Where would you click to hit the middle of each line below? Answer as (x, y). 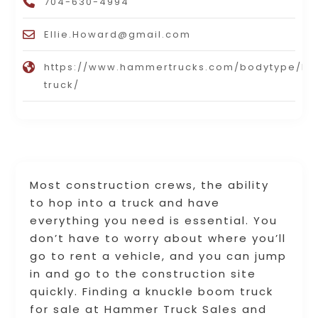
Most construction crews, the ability (150, 185)
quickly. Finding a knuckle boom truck (152, 292)
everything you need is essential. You (154, 221)
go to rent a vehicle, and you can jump (159, 256)
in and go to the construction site (143, 274)
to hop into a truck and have (125, 203)
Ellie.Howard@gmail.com (118, 35)
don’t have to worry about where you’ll (158, 238)
